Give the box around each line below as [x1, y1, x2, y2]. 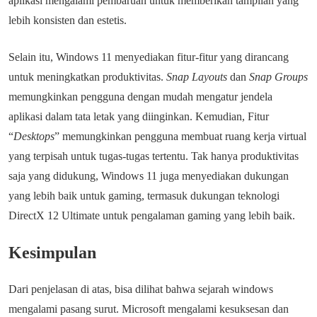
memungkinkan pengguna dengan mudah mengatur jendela [8, 91, 272, 103]
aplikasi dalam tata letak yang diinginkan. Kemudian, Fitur [8, 110, 269, 122]
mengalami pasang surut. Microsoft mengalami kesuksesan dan [8, 303, 289, 315]
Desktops [13, 130, 54, 142]
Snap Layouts [166, 71, 230, 83]
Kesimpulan [8, 243, 96, 262]
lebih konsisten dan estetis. [8, 14, 127, 26]
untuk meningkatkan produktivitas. [8, 71, 166, 83]
